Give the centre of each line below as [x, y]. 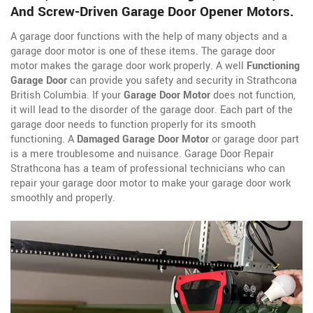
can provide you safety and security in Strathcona [182, 81]
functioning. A [44, 139]
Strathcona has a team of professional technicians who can [148, 169]
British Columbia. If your [67, 95]
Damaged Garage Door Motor [143, 139]
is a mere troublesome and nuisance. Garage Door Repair [142, 154]
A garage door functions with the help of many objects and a [149, 37]
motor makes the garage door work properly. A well [129, 66]
